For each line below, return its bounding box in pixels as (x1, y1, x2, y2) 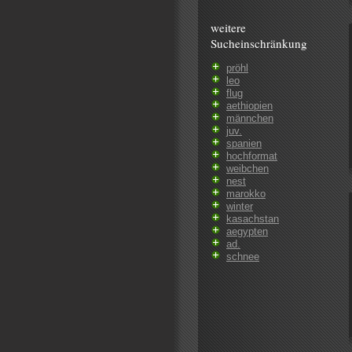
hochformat (226, 150, 277, 163)
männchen (226, 112, 273, 125)
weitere (211, 20, 246, 36)
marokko (226, 188, 266, 200)
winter (226, 200, 253, 213)
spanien (226, 137, 262, 150)
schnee (226, 251, 259, 263)
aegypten (226, 225, 268, 238)
